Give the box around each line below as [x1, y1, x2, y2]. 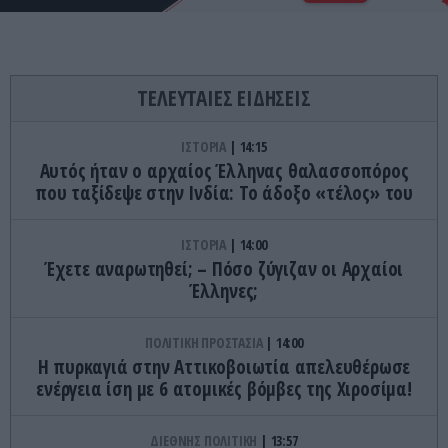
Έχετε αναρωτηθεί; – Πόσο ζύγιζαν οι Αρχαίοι [44, 255, 404, 282]
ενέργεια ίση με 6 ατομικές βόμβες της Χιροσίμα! [36, 375, 412, 402]
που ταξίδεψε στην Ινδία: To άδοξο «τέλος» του [34, 179, 413, 206]
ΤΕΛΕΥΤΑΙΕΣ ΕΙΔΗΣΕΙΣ [137, 83, 311, 112]
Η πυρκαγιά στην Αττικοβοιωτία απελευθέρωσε [37, 353, 411, 380]
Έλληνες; [189, 277, 259, 304]
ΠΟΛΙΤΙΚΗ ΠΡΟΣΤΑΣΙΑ [145, 332, 266, 352]
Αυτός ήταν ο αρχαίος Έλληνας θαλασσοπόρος [39, 157, 409, 184]
